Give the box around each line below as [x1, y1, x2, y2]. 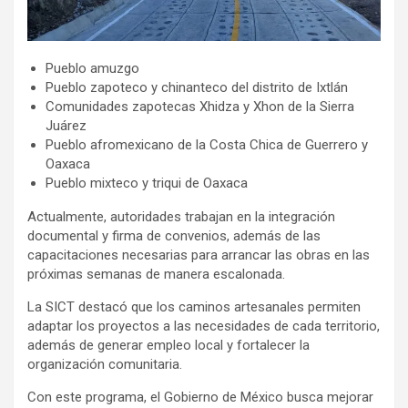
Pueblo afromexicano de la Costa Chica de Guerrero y [46, 136, 368, 153]
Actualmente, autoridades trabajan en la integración [27, 208, 335, 225]
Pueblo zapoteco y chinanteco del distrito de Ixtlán [46, 78, 348, 96]
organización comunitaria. [27, 355, 182, 372]
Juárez [46, 117, 87, 134]
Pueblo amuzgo [46, 59, 139, 76]
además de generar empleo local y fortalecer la [27, 336, 310, 353]
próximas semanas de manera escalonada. [27, 265, 285, 282]
